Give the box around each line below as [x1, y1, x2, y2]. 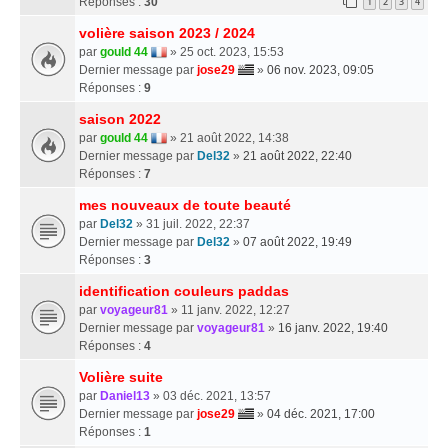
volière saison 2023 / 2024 [79, 24, 255, 41]
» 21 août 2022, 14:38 [167, 130, 289, 145]
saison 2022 [79, 110, 161, 127]
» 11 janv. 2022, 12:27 [168, 302, 290, 317]
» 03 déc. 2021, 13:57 [150, 388, 271, 403]
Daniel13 [100, 388, 150, 403]
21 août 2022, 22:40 [243, 148, 352, 163]
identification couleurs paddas [79, 282, 289, 299]
